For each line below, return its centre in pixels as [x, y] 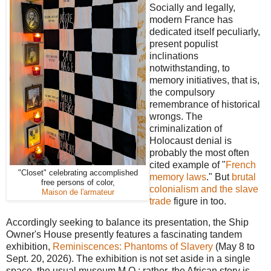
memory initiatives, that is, [204, 80]
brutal [244, 177]
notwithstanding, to [190, 68]
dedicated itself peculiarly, [205, 31]
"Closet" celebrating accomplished [78, 172]
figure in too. [199, 201]
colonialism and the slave [204, 189]
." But [219, 177]
